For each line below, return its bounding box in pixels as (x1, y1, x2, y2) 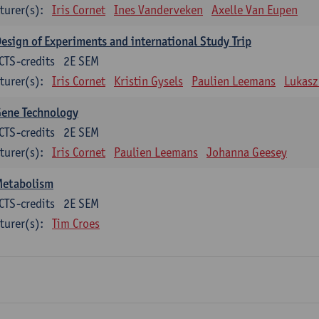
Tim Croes (52, 216, 100, 231)
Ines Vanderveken (114, 2, 203, 17)
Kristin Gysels (114, 73, 183, 88)
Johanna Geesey (206, 145, 287, 159)
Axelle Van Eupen (211, 2, 298, 17)
